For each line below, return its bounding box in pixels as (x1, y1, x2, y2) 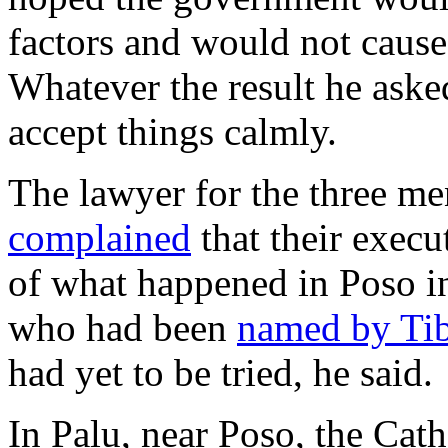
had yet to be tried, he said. (8, 350, 433, 394)
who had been (8, 305, 237, 349)
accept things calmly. (8, 109, 337, 153)
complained (8, 215, 191, 259)
